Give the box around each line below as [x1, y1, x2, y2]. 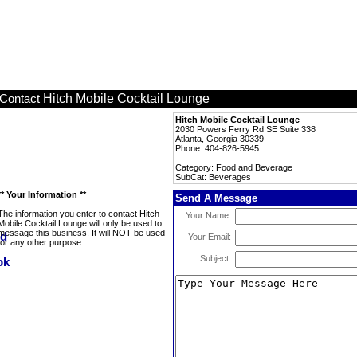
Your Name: [186, 210, 231, 220]
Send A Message [175, 192, 257, 204]
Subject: [200, 253, 231, 263]
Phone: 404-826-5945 [175, 143, 259, 153]
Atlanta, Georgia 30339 [175, 134, 264, 143]
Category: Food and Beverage [175, 163, 292, 172]
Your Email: [188, 232, 231, 241]
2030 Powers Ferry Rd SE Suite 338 [175, 124, 316, 134]
